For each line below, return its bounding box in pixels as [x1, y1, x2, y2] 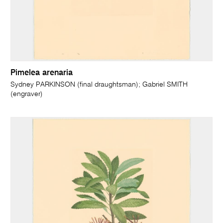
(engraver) [10, 91, 43, 98]
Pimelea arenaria [10, 69, 73, 78]
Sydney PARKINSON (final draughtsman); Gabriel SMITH [10, 81, 188, 89]
